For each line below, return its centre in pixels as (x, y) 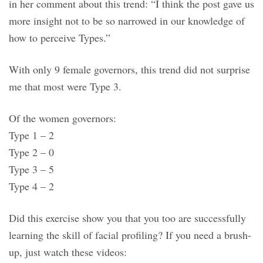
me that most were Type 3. (65, 86)
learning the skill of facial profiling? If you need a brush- (130, 235)
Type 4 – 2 (31, 186)
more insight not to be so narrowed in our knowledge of (127, 20)
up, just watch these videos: (68, 252)
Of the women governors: (63, 118)
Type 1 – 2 (31, 135)
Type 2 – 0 (31, 152)
